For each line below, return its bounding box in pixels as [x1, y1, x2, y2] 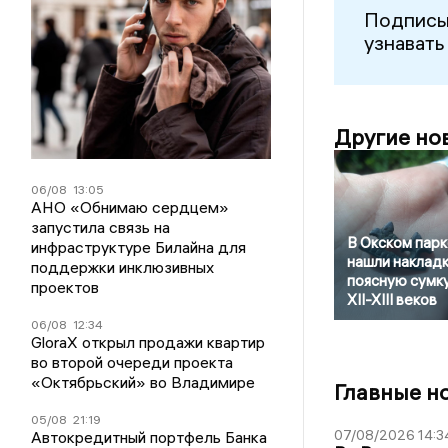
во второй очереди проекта [31, 352, 234, 372]
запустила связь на [31, 217, 171, 237]
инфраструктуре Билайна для [31, 237, 247, 257]
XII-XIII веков [346, 290, 437, 310]
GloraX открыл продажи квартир [31, 332, 266, 352]
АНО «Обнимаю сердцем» [31, 197, 230, 217]
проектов [31, 277, 100, 297]
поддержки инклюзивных [31, 257, 215, 277]
